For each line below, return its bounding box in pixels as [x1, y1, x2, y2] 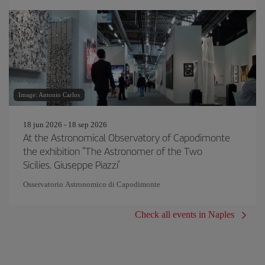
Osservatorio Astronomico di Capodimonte [23, 180, 160, 189]
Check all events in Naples [135, 209, 234, 219]
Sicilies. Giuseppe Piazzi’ [23, 157, 120, 172]
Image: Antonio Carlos [18, 91, 80, 98]
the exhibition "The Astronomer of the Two [23, 144, 202, 158]
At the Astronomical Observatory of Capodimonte [23, 130, 230, 144]
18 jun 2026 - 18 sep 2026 [23, 120, 107, 129]
